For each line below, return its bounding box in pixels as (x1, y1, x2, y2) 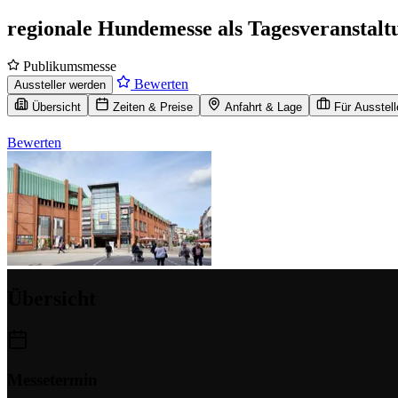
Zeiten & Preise (113, 99, 193, 114)
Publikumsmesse (20, 58, 116, 74)
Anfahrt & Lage (225, 99, 302, 114)
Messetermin (7, 370, 98, 389)
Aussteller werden (14, 77, 106, 92)
